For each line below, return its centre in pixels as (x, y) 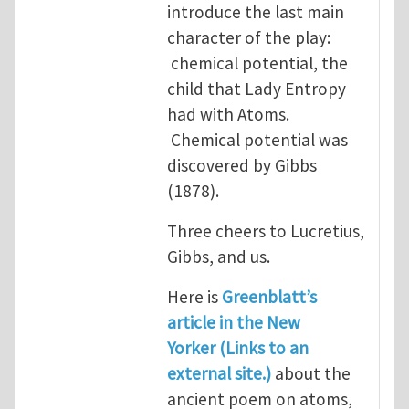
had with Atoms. (228, 114)
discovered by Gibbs (242, 165)
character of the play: (249, 37)
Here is (194, 296)
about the (311, 373)
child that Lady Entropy (257, 88)
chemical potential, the (257, 63)
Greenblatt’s (269, 296)
